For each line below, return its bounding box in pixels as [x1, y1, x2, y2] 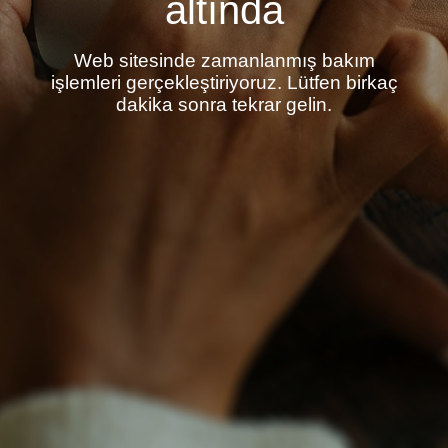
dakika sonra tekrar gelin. [116, 93, 332, 115]
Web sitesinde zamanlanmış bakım [73, 49, 375, 71]
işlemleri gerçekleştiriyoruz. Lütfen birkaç [50, 71, 398, 93]
